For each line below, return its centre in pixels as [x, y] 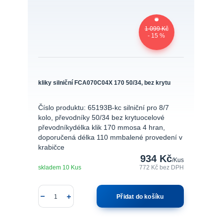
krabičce [51, 148]
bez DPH [172, 167]
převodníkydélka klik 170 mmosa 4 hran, [101, 128]
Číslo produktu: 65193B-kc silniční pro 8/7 [103, 108]
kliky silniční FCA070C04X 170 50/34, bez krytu [104, 82]
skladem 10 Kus [59, 167]
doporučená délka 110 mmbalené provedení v [110, 138]
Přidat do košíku [140, 197]
